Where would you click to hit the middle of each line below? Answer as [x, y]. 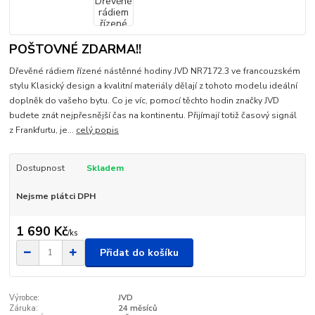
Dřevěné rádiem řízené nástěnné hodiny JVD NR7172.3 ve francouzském [155, 71]
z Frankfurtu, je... [43, 130]
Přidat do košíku [139, 252]
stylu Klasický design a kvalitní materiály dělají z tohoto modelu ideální [154, 85]
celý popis [98, 130]
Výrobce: [25, 298]
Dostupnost [40, 168]
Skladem [105, 168]
